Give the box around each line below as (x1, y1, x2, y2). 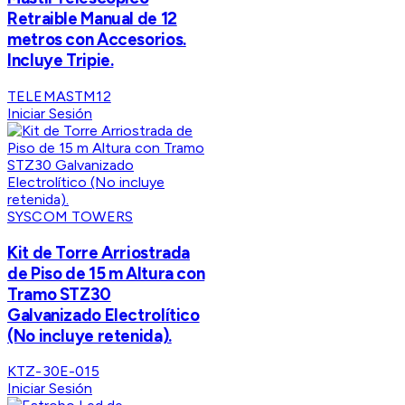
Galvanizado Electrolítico (7, 304, 200, 325)
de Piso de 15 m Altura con (7, 262, 205, 284)
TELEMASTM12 (7, 87, 111, 105)
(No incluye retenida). (7, 325, 172, 346)
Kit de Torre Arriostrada (7, 241, 191, 263)
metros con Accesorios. (7, 29, 186, 51)
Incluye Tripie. (7, 50, 114, 71)
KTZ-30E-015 (7, 363, 99, 381)
